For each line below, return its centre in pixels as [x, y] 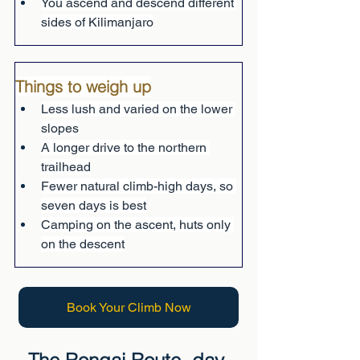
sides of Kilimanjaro [97, 22]
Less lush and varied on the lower [138, 109]
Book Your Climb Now [129, 307]
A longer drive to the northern [125, 147]
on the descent [83, 244]
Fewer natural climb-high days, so [139, 186]
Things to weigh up [83, 86]
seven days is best [94, 205]
